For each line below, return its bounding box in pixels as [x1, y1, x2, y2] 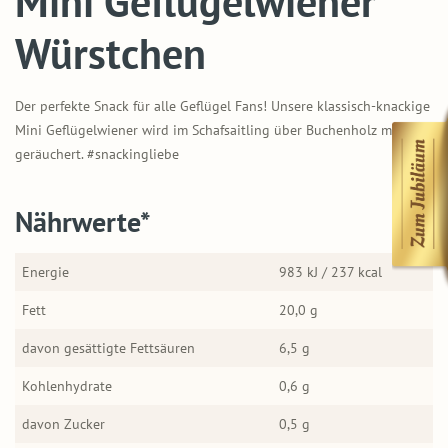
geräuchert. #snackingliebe [15, 144, 179, 163]
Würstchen [15, 25, 206, 81]
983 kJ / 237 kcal [279, 262, 382, 281]
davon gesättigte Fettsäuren [22, 338, 195, 357]
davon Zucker [22, 414, 105, 433]
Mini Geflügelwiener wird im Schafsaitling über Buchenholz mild [15, 120, 408, 139]
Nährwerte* [15, 202, 151, 240]
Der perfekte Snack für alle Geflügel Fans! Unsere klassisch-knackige [15, 96, 430, 115]
